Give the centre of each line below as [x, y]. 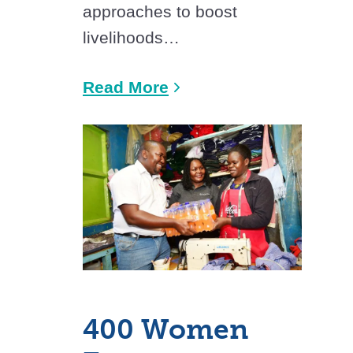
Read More [126, 87]
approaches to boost [160, 11]
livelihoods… [131, 37]
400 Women [165, 330]
